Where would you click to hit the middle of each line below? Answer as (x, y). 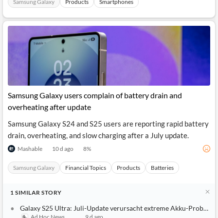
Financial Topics (86, 168)
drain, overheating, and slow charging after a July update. (98, 135)
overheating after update (49, 107)
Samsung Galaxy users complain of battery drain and (95, 95)
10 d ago (63, 148)
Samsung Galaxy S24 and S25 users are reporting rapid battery (108, 124)
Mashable (30, 148)
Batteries (162, 168)
